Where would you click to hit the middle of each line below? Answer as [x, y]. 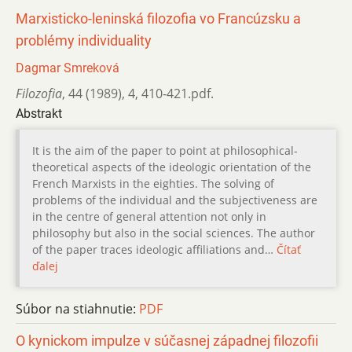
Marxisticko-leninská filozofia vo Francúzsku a [158, 18]
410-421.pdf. [178, 93]
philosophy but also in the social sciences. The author [174, 233]
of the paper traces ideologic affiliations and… [154, 249]
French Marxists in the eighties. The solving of [153, 183]
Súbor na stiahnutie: [77, 308]
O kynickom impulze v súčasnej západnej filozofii [167, 341]
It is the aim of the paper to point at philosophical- [165, 150]
